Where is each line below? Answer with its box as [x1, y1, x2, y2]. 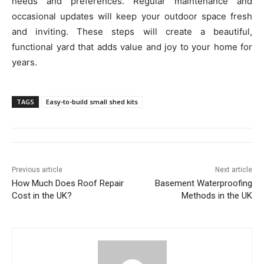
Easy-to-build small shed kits [46, 97, 138, 106]
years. [12, 56, 37, 68]
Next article [214, 165, 252, 174]
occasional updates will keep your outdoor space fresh [12, 10, 252, 22]
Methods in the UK [181, 190, 252, 201]
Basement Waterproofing [154, 177, 252, 189]
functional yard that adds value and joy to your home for [12, 41, 252, 52]
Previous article [12, 165, 62, 174]
